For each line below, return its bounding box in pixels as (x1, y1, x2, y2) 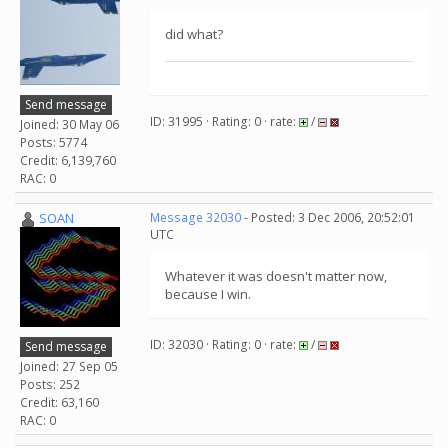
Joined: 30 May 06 (20, 115, 119, 133)
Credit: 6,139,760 (20, 151, 116, 169)
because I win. (165, 285, 251, 303)
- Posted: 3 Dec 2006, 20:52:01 (241, 209, 415, 226)
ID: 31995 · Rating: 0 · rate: (150, 113, 299, 130)
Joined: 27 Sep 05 (20, 357, 118, 375)
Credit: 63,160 (20, 393, 99, 411)
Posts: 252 (20, 375, 80, 393)
